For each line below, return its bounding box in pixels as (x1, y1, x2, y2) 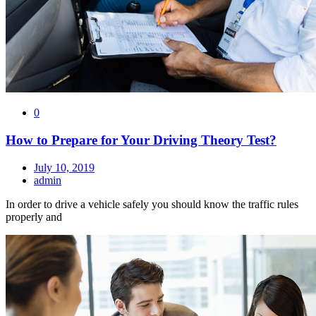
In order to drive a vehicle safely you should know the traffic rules (6, 197, 298, 210)
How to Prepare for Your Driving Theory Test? (6, 133, 276, 148)
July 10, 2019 (34, 161, 95, 174)
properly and (6, 210, 62, 223)
